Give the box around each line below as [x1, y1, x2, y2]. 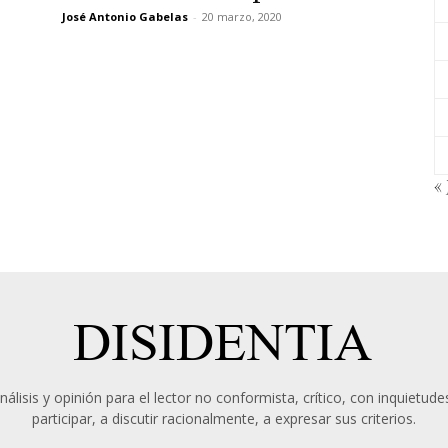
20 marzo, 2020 [202, 9, 282, 24]
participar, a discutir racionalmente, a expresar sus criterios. [31, 409, 416, 428]
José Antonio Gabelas [62, 9, 188, 24]
